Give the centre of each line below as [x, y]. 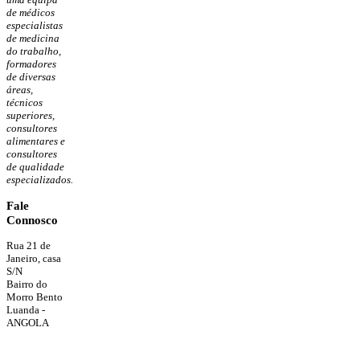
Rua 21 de [29, 246]
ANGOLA [28, 323]
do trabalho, [34, 51]
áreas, [20, 89]
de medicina [33, 38]
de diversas [31, 76]
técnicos [25, 102]
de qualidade [35, 166]
